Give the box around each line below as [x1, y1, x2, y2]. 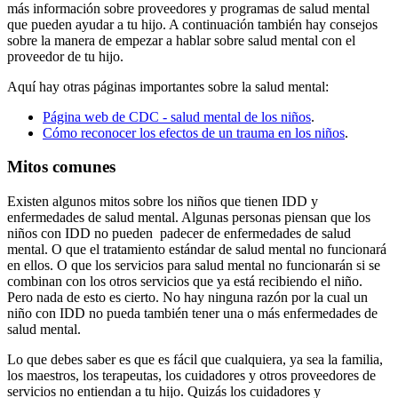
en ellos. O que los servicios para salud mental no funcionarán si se [7, 258, 380, 273]
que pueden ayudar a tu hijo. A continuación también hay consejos [7, 16, 378, 32]
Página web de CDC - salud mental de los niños [43, 108, 311, 124]
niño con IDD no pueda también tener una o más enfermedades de [7, 306, 378, 321]
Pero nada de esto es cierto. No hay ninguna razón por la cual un [7, 290, 368, 305]
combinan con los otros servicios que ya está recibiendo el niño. [7, 274, 362, 289]
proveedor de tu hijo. [7, 48, 123, 64]
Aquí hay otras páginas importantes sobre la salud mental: [7, 78, 329, 94]
